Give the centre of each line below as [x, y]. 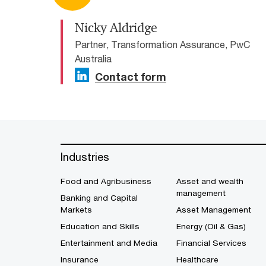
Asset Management [214, 210]
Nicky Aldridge [116, 28]
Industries [85, 157]
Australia [93, 59]
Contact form [131, 77]
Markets [76, 210]
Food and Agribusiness [106, 181]
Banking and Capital [99, 198]
